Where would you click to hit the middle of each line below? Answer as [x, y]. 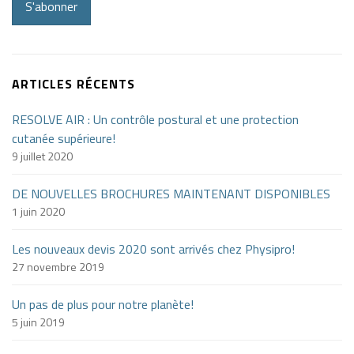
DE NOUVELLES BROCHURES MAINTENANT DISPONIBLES [171, 194]
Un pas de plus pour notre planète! [103, 304]
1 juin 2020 [38, 211]
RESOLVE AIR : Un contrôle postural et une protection [155, 119]
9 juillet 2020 [42, 156]
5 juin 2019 [38, 322]
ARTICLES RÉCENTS [73, 84]
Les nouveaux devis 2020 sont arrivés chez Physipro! [153, 249]
